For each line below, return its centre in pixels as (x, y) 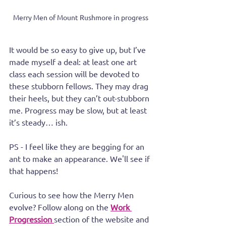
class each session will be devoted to (75, 73)
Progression (31, 219)
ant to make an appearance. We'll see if (80, 158)
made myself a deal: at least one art (74, 61)
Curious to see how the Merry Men (72, 194)
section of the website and (102, 219)
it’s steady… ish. (38, 122)
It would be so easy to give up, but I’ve (78, 49)
